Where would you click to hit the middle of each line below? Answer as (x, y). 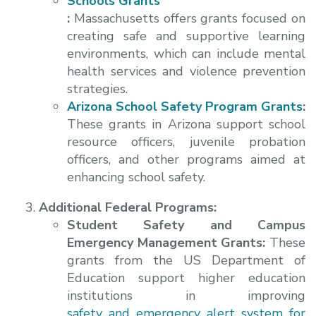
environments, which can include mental (186, 53)
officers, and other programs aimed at (186, 159)
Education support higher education (186, 278)
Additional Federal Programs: (128, 207)
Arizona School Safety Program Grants (185, 106)
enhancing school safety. (136, 177)
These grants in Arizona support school (186, 124)
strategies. (97, 89)
